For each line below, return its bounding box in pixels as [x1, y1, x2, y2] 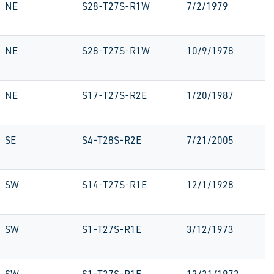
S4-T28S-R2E [82, 134, 141, 146]
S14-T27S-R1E [82, 179, 147, 191]
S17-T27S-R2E [82, 89, 147, 102]
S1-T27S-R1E [82, 223, 141, 235]
